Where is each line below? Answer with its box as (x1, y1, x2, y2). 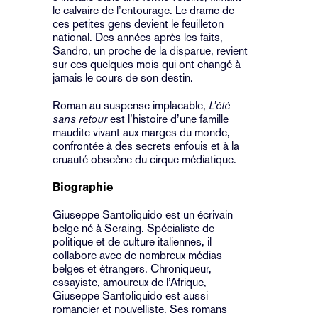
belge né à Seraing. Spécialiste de (53, 221, 214, 235)
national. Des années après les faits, (53, 30, 223, 44)
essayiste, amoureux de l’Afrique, (53, 275, 207, 289)
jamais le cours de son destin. (53, 70, 193, 84)
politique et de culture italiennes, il (53, 234, 212, 248)
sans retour (53, 111, 107, 126)
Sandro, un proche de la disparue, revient (53, 43, 248, 57)
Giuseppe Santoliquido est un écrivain (53, 207, 233, 221)
